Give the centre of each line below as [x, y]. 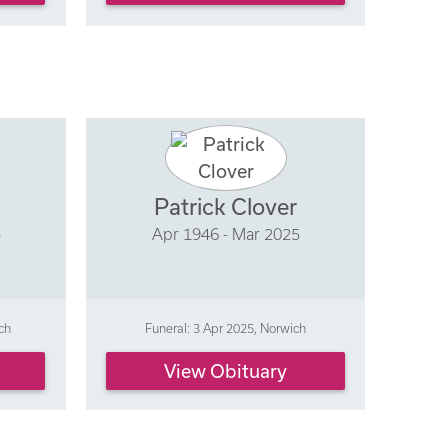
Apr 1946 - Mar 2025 [225, 234]
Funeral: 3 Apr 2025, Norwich [226, 328]
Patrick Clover [226, 207]
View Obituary [226, 370]
